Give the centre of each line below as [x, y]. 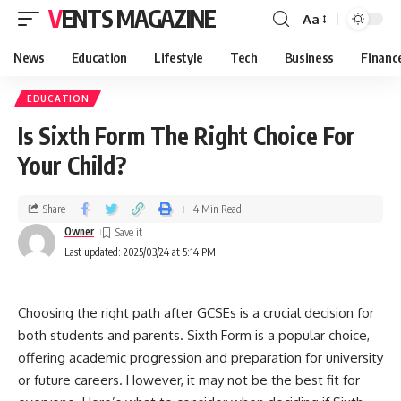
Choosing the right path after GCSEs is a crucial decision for [196, 313]
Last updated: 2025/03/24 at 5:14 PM [140, 252]
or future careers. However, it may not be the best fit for [189, 380]
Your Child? [72, 165]
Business [309, 57]
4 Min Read [218, 209]
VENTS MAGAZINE [138, 18]
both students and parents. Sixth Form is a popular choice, [194, 335]
